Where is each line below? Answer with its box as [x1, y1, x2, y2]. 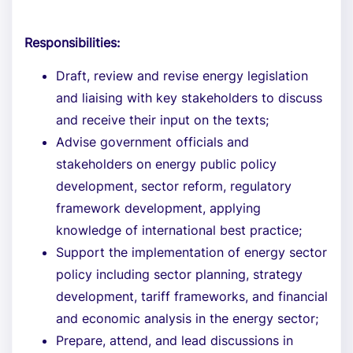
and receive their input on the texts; [56, 112, 269, 128]
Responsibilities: [24, 35, 120, 50]
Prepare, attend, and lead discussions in [56, 333, 293, 348]
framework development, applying [56, 200, 261, 216]
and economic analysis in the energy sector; [56, 310, 318, 326]
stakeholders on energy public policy [56, 156, 277, 172]
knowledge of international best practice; [56, 222, 302, 238]
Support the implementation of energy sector [56, 244, 327, 260]
